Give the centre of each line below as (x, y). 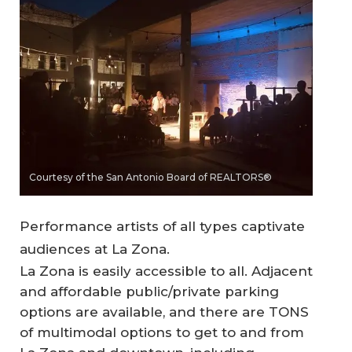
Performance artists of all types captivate (162, 227)
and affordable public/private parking (149, 292)
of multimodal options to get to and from (162, 333)
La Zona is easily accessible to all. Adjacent (166, 271)
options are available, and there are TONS (164, 312)
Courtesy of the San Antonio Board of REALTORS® (150, 177)
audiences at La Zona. (95, 249)
